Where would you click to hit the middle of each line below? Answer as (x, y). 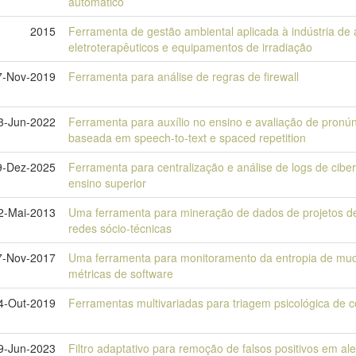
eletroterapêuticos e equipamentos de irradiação (190, 47)
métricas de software (121, 273)
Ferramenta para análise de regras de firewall (184, 76)
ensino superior (107, 183)
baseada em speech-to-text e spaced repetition (187, 137)
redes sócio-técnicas (120, 228)
